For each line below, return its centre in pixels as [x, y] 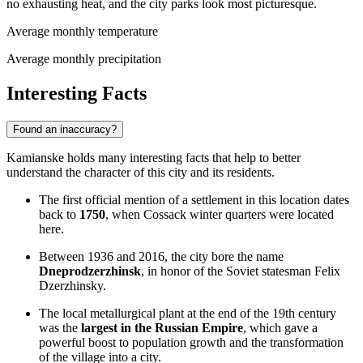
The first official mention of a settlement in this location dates [194, 199]
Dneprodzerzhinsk [90, 271]
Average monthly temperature [82, 31]
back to [59, 214]
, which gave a [280, 327]
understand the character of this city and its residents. [141, 172]
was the [60, 327]
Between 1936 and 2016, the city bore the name [161, 256]
